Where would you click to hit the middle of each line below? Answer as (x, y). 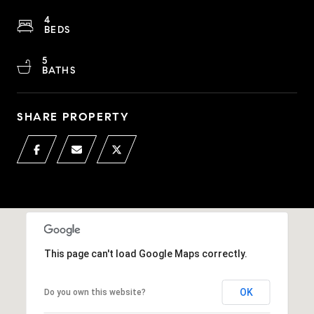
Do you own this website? (95, 292)
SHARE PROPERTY (73, 117)
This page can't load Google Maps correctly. (145, 253)
